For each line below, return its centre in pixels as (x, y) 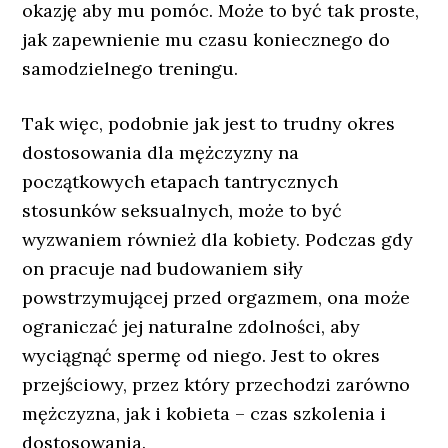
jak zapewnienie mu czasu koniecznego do (206, 39)
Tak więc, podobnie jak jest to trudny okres (209, 123)
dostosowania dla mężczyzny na (161, 152)
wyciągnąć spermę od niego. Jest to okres (201, 355)
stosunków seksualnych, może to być (182, 210)
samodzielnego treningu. (130, 68)
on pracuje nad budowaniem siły (163, 268)
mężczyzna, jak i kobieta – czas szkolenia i (204, 413)
